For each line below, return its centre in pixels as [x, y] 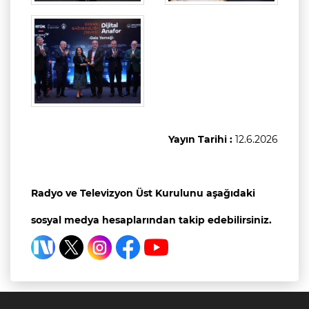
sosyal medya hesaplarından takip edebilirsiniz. [151, 220]
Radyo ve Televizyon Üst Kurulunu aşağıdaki [143, 193]
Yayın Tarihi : [202, 139]
